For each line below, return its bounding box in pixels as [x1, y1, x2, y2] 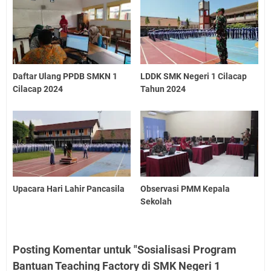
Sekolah [140, 197, 172, 207]
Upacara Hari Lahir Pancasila [13, 184, 125, 194]
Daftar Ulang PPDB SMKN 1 [13, 71, 117, 81]
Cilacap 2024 [13, 83, 63, 94]
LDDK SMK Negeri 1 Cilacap [140, 71, 247, 81]
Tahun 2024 [140, 83, 186, 94]
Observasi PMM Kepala [140, 184, 230, 194]
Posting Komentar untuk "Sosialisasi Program [13, 243, 237, 256]
